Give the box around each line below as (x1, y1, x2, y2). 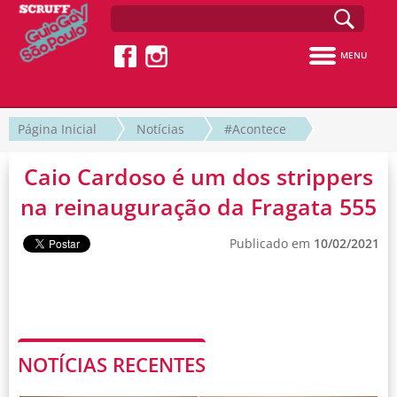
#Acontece (224, 120, 286, 137)
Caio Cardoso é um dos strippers (24, 160, 373, 191)
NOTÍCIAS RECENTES (18, 350, 206, 378)
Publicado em (230, 234, 314, 252)
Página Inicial (18, 120, 97, 137)
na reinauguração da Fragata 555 (20, 191, 377, 222)
